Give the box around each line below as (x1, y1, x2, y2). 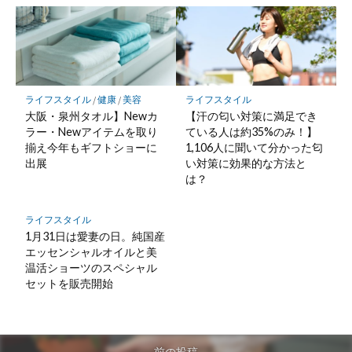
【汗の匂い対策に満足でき (185, 108, 317, 123)
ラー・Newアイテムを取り (24, 124, 158, 138)
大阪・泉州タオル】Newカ (24, 108, 158, 123)
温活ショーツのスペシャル (24, 260, 157, 274)
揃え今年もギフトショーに (24, 140, 157, 154)
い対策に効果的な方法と (185, 156, 306, 170)
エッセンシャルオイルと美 (24, 244, 157, 258)
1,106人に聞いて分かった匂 (185, 140, 323, 154)
